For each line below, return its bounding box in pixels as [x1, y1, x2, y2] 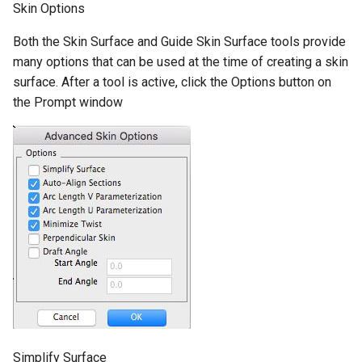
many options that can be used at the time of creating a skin [13, 53, 348, 69]
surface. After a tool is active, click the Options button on [13, 74, 331, 90]
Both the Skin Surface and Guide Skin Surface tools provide [13, 33, 346, 49]
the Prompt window [13, 94, 123, 110]
